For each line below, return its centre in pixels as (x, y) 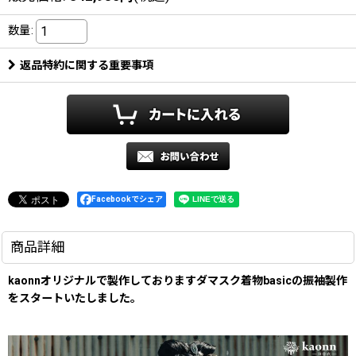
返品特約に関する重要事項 (87, 65)
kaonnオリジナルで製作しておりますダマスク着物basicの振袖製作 (178, 280)
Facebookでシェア (127, 199)
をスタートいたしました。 (75, 298)
